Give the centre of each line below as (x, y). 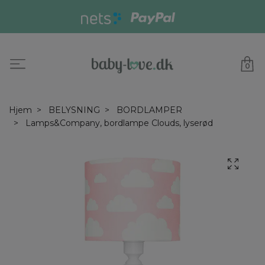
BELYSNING (74, 110)
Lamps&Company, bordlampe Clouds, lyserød (118, 123)
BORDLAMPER (149, 110)
